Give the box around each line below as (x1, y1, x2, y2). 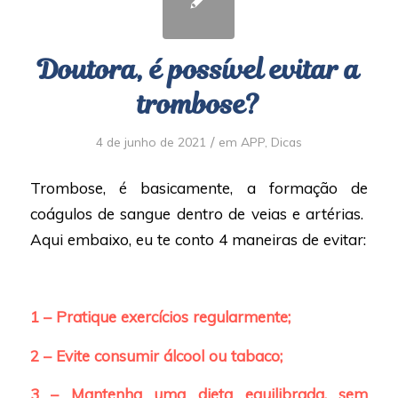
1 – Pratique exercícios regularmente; (29, 306, 291, 326)
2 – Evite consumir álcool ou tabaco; (29, 346, 283, 365)
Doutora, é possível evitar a (37, 50, 361, 89)
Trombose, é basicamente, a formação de (29, 178, 369, 197)
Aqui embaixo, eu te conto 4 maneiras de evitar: (29, 229, 366, 249)
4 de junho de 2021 (95, 133, 206, 149)
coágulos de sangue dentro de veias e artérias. (29, 203, 369, 223)
